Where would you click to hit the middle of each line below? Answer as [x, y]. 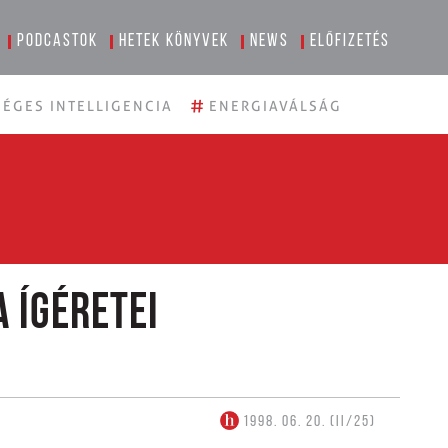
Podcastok [58, 41]
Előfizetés [350, 41]
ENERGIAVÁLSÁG [275, 106]
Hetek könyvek [174, 41]
